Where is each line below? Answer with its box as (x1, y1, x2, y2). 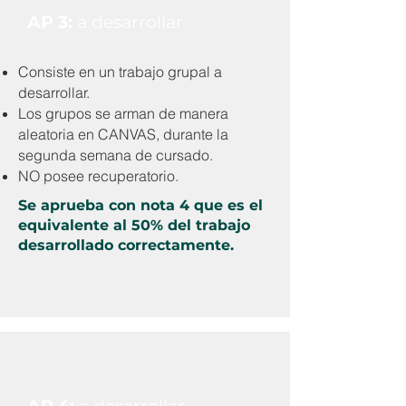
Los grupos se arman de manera (18, 104, 228, 122)
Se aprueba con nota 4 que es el (18, 197, 263, 214)
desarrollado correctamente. (18, 237, 234, 254)
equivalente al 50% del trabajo (18, 217, 250, 234)
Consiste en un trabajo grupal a (18, 63, 222, 81)
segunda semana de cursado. (18, 146, 213, 164)
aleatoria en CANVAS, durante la (18, 125, 228, 143)
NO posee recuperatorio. (18, 167, 179, 185)
